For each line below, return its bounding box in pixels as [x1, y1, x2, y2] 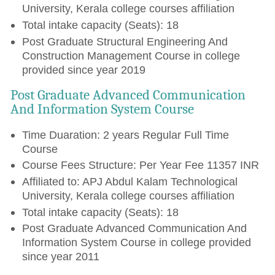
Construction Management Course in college [21, 48, 240, 62]
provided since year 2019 [21, 63, 145, 76]
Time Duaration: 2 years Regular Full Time [21, 128, 229, 141]
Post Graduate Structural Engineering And [21, 34, 228, 48]
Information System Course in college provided [21, 236, 251, 249]
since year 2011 [21, 250, 99, 263]
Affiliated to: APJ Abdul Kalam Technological [21, 174, 238, 188]
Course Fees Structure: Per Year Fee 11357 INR [21, 158, 259, 172]
